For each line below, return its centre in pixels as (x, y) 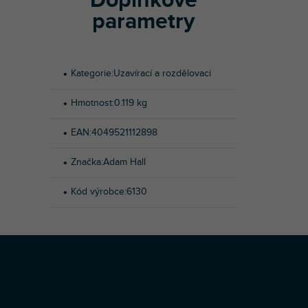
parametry (144, 21)
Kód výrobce (98, 191)
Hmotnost (92, 102)
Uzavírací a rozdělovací (163, 73)
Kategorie (91, 73)
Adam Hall (125, 162)
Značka (86, 162)
